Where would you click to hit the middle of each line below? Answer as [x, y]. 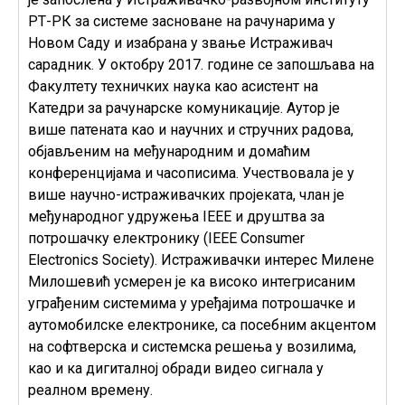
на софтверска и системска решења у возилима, [192, 346]
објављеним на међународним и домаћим [169, 151]
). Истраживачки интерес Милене [262, 259]
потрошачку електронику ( [118, 238]
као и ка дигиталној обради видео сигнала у [176, 368]
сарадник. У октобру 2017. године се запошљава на [201, 64]
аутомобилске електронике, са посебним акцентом [202, 325]
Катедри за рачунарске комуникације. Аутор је [184, 108]
